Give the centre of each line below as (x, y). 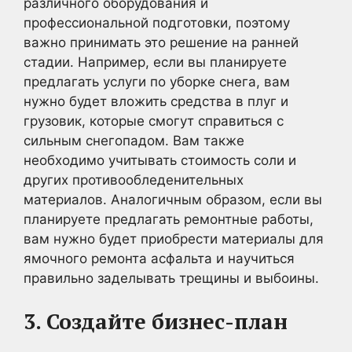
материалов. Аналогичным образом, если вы (173, 200)
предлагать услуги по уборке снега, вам (157, 82)
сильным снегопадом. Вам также (134, 141)
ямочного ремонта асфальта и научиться (159, 258)
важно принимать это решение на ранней (161, 42)
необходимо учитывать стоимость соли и (160, 160)
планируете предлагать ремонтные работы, (169, 219)
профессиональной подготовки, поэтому (157, 23)
